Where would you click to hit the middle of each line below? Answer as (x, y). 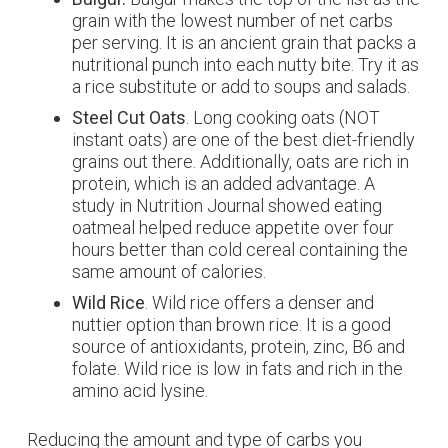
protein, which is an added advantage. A (223, 183)
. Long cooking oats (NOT (283, 117)
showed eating (323, 205)
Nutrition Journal (200, 205)
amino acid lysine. (140, 390)
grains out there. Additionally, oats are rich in (240, 161)
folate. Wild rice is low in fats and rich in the (237, 368)
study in (104, 205)
